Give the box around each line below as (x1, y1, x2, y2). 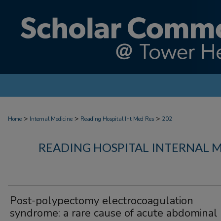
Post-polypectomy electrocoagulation (10, 193, 193, 208)
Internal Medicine (30, 115, 73, 123)
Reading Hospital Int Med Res (80, 115, 154, 123)
